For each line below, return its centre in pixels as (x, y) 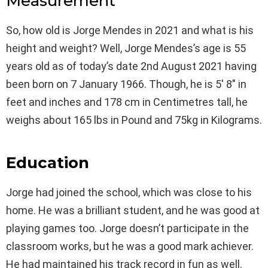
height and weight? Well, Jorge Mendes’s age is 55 (126, 48)
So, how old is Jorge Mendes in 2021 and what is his (130, 30)
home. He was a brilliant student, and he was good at (133, 210)
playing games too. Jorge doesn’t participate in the (127, 228)
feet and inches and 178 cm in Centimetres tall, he (127, 102)
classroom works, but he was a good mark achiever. (130, 246)
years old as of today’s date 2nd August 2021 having (131, 66)
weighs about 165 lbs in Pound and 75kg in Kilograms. (134, 120)
